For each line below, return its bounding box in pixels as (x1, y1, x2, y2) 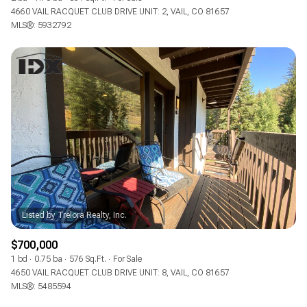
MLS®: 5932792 (11, 21, 71, 31)
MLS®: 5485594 (11, 281, 71, 291)
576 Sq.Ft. (69, 254, 106, 264)
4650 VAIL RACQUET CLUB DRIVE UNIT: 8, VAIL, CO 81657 (11, 267, 230, 278)
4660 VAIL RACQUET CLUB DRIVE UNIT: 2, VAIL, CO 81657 (11, 7, 230, 17)
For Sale (113, 254, 142, 264)
